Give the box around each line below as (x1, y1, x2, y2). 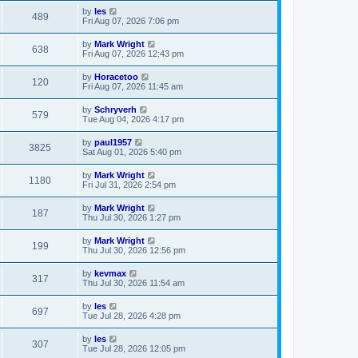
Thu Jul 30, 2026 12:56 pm (82, 245, 185, 255)
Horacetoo (94, 71, 138, 82)
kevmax (94, 268, 126, 278)
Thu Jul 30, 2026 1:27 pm (82, 212, 181, 222)
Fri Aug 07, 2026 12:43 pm (82, 48, 184, 58)
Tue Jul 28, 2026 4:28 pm (82, 310, 181, 320)
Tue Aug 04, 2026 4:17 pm (82, 113, 184, 124)
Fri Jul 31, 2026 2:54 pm (82, 179, 176, 189)
